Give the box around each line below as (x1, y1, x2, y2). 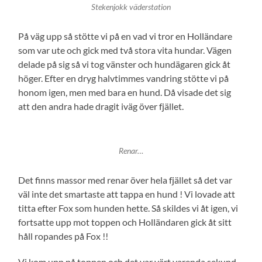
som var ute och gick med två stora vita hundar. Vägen (18, 44, 232, 56)
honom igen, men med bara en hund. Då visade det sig (18, 87, 232, 98)
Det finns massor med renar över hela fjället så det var (18, 174, 233, 186)
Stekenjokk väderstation (91, 2, 171, 12)
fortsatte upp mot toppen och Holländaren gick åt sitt (18, 216, 232, 228)
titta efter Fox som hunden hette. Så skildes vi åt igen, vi (18, 202, 239, 214)
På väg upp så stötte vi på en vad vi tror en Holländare (18, 30, 233, 42)
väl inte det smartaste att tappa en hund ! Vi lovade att (18, 188, 236, 200)
